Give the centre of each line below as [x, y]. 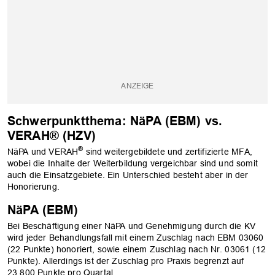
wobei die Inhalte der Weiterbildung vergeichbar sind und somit [133, 163]
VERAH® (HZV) [52, 135]
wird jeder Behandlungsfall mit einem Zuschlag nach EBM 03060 [136, 237]
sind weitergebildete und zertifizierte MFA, [168, 151]
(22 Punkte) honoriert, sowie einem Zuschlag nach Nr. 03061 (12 [137, 249]
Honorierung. [33, 186]
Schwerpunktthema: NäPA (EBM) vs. [115, 121]
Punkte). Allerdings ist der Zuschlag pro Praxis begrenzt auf [126, 261]
